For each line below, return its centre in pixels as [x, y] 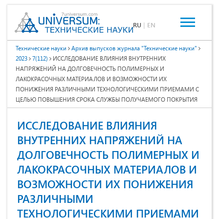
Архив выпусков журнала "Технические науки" [134, 48]
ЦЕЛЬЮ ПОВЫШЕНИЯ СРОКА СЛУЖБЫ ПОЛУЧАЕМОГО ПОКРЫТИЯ [107, 99]
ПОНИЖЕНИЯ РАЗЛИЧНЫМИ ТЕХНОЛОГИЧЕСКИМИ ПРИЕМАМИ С [107, 89]
